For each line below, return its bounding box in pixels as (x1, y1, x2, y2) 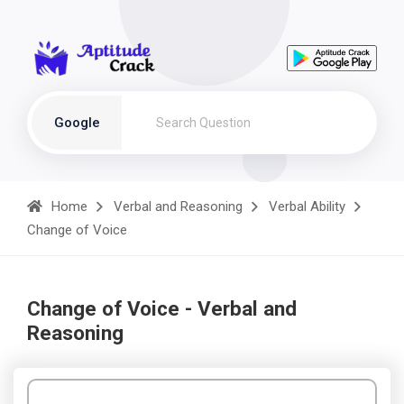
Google (53, 115, 100, 131)
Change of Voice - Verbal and (27, 297, 297, 320)
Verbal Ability (269, 198, 345, 215)
